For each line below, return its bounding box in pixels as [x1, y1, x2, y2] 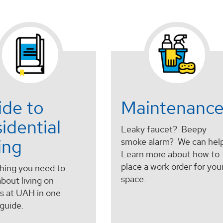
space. [120, 173, 146, 185]
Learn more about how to [120, 148, 220, 160]
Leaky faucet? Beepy [120, 123, 207, 135]
